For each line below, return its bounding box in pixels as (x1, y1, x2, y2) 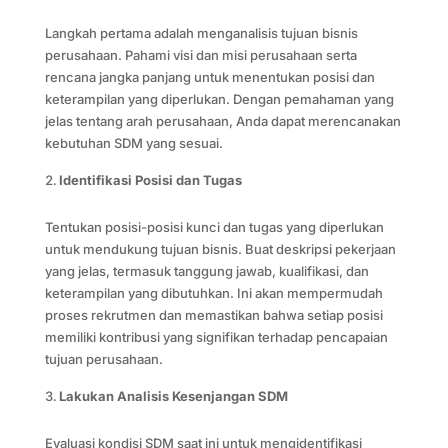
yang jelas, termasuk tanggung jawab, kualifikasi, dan (44, 262, 369, 279)
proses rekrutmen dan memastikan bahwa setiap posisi (44, 306, 383, 323)
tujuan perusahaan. (44, 350, 163, 367)
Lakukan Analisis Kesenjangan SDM (58, 387, 288, 404)
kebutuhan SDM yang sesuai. (44, 134, 223, 151)
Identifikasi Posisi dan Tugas (58, 171, 242, 188)
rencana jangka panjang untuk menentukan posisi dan (44, 68, 375, 85)
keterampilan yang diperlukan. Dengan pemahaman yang (44, 90, 394, 107)
